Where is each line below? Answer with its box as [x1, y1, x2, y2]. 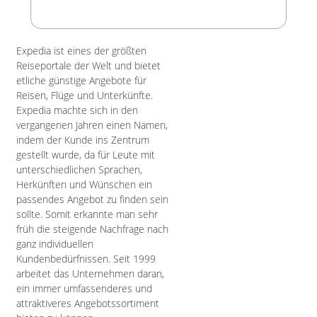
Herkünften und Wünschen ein [16, 178, 152, 191]
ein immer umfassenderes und [16, 282, 152, 295]
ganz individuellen [16, 237, 93, 250]
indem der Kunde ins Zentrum [16, 133, 149, 146]
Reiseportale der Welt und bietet [16, 59, 161, 72]
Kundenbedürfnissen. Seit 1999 [16, 252, 156, 265]
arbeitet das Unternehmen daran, [16, 267, 164, 280]
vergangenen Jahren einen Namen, [16, 118, 168, 132]
